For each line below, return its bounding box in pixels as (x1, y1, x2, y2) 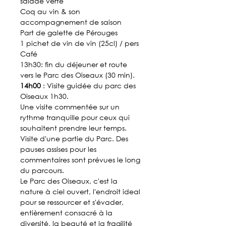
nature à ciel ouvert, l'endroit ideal (20, 187, 140, 196)
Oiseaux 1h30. (20, 91, 69, 100)
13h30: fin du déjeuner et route (20, 60, 127, 69)
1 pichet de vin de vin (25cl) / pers (20, 38, 139, 47)
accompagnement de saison (20, 17, 122, 26)
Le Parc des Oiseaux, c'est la (20, 176, 118, 185)
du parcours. (20, 165, 64, 175)
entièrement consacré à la (20, 208, 112, 217)
